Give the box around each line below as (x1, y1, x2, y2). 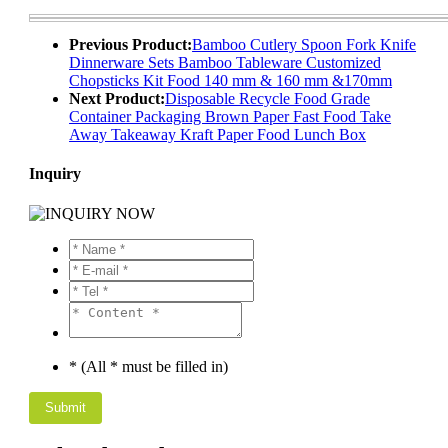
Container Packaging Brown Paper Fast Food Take (69, 107, 392, 125)
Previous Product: (69, 35, 193, 53)
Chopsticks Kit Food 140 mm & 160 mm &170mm (69, 71, 393, 89)
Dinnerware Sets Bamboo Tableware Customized (69, 53, 382, 71)
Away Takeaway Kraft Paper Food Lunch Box (69, 125, 367, 143)
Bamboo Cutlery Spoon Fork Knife (192, 35, 417, 53)
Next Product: (69, 89, 166, 107)
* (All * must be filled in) (69, 357, 229, 375)
